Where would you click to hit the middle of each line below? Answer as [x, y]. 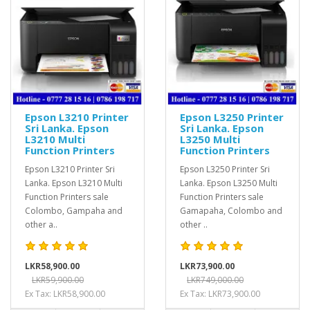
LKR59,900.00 [58, 280]
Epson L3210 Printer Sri [70, 169]
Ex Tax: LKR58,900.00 [65, 294]
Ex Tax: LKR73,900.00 [220, 294]
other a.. [41, 225]
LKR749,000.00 [215, 280]
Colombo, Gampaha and [74, 211]
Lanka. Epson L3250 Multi [229, 183]
